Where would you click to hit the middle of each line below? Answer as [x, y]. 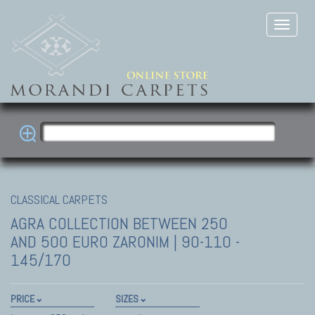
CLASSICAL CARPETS [59, 199]
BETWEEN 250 [180, 223]
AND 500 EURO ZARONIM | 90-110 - [125, 241]
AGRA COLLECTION [72, 223]
